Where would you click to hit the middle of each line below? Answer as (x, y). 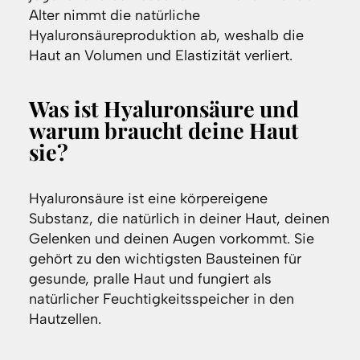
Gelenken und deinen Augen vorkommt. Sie (171, 239)
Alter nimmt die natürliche (114, 16)
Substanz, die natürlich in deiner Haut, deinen (179, 219)
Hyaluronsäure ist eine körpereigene (148, 199)
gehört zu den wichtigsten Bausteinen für (165, 259)
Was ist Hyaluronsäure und (164, 109)
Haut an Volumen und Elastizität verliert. (160, 56)
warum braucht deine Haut (164, 131)
